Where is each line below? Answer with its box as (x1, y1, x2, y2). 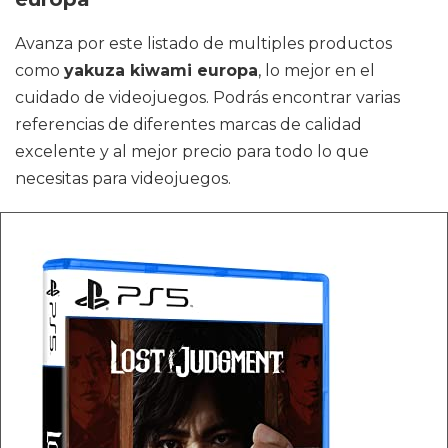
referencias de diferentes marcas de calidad (15, 115, 362, 134)
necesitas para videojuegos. (15, 169, 231, 188)
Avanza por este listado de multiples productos (15, 34, 392, 53)
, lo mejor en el (258, 61, 375, 80)
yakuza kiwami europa (64, 61, 258, 80)
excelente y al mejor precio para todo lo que (15, 142, 369, 161)
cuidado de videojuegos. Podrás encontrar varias (15, 88, 400, 107)
